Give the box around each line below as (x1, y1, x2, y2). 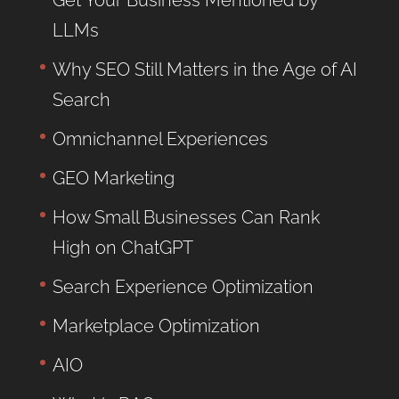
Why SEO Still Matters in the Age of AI (52, 59, 357, 81)
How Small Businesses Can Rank (52, 207, 320, 229)
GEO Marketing (52, 167, 175, 190)
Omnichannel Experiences (52, 128, 268, 151)
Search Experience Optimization (52, 276, 313, 298)
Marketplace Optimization (52, 315, 260, 338)
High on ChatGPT (52, 237, 193, 259)
